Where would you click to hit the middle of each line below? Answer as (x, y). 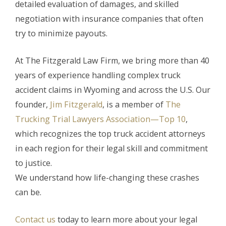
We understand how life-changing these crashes (107, 178)
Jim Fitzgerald (76, 105)
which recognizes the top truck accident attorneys (110, 134)
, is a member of (134, 105)
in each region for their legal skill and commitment (111, 149)
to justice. (34, 163)
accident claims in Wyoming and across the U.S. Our (113, 90)
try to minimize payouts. (61, 34)
